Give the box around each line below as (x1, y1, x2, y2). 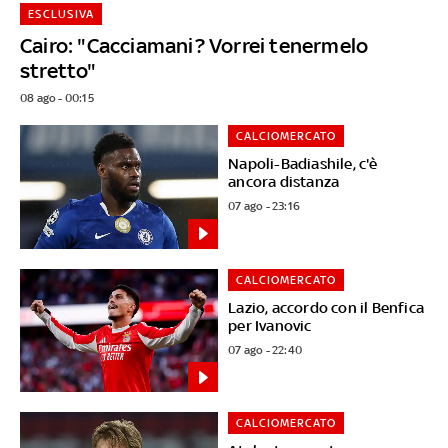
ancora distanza (228, 172, 340, 190)
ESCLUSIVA (27, 6, 94, 21)
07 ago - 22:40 (228, 342, 303, 357)
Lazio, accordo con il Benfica (228, 298, 425, 316)
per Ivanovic (228, 316, 312, 334)
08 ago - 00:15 (19, 90, 94, 105)
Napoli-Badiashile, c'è (228, 154, 378, 172)
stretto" (19, 57, 97, 83)
